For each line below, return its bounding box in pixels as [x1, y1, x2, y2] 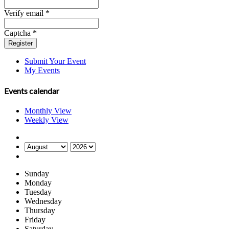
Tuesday [25, 188, 52, 197]
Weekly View [25, 116, 68, 125]
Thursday [25, 206, 55, 215]
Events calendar [4, 86, 59, 96]
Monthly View [25, 106, 72, 116]
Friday [25, 215, 45, 224]
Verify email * [4, 8, 50, 17]
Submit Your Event [25, 56, 86, 65]
